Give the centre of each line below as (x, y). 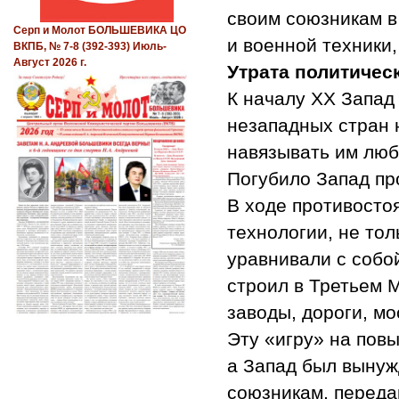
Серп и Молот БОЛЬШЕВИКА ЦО (100, 31)
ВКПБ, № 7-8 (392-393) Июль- (90, 47)
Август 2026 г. (50, 63)
